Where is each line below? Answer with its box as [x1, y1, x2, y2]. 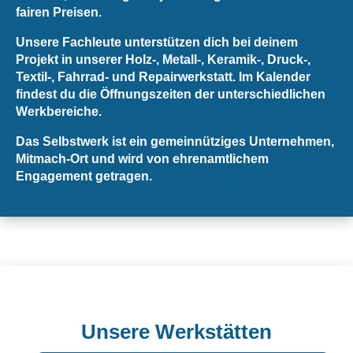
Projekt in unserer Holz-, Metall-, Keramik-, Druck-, [16, 53, 310, 66]
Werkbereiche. [16, 105, 102, 118]
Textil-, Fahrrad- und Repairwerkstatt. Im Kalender [16, 70, 310, 84]
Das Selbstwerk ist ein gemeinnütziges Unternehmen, [16, 135, 334, 148]
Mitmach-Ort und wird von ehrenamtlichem [16, 152, 269, 165]
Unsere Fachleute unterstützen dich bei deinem [16, 35, 298, 49]
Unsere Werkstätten [81, 320, 272, 344]
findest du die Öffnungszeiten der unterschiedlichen [16, 87, 325, 101]
